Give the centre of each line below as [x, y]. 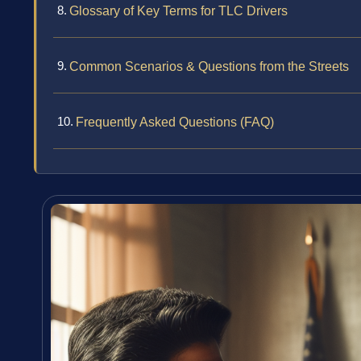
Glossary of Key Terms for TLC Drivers [178, 11]
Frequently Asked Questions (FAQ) [175, 122]
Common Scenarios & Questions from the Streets [209, 67]
